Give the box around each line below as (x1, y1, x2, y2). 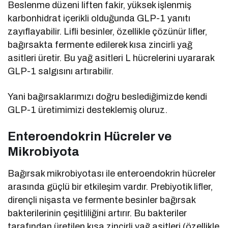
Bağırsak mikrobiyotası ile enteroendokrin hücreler (8, 168, 216, 179)
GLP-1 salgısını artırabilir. (8, 66, 114, 77)
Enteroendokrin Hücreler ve (8, 130, 172, 144)
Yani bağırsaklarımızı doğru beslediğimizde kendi (8, 92, 208, 102)
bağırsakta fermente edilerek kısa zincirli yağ (8, 40, 193, 50)
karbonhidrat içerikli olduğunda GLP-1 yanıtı (8, 13, 191, 24)
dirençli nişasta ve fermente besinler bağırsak (8, 195, 196, 206)
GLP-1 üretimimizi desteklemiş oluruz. (8, 105, 168, 116)
